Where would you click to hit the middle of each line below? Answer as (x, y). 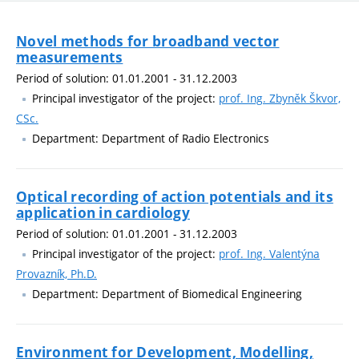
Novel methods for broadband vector (148, 41)
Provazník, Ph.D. (56, 273)
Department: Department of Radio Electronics (151, 138)
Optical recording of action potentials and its (175, 196)
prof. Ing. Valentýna (269, 253)
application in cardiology (103, 212)
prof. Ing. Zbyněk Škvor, (280, 98)
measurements (70, 57)
